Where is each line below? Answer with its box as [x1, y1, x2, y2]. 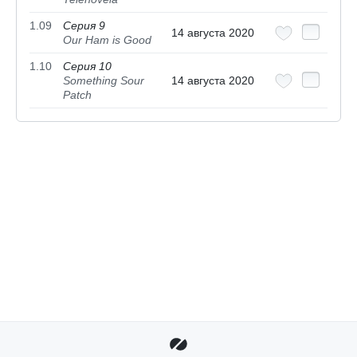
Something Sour [63, 74, 144, 88]
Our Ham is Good [63, 33, 151, 47]
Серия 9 [63, 19, 105, 33]
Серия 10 [63, 60, 112, 73]
